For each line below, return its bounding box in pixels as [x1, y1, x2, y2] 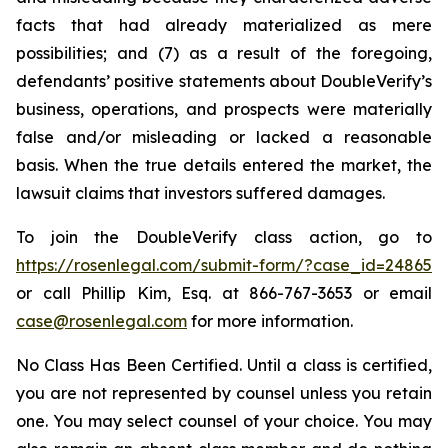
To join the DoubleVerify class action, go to [16, 227, 432, 247]
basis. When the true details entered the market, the [16, 155, 432, 175]
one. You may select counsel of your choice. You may [16, 411, 432, 431]
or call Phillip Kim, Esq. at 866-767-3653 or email [16, 283, 432, 303]
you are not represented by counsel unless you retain [16, 383, 432, 403]
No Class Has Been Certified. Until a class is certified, [16, 355, 432, 375]
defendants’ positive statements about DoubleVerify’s [16, 71, 432, 91]
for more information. [187, 311, 353, 331]
